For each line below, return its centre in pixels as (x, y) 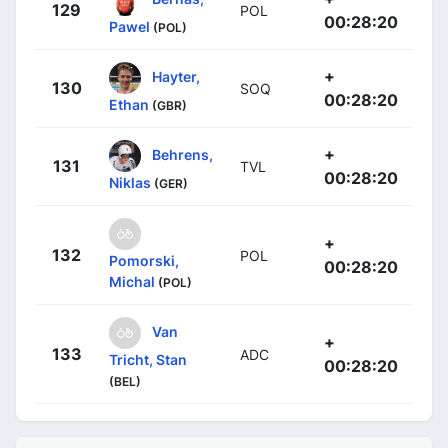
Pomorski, (144, 261)
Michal (132, 282)
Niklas (130, 183)
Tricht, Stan (148, 360)
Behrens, (182, 154)
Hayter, (176, 76)
